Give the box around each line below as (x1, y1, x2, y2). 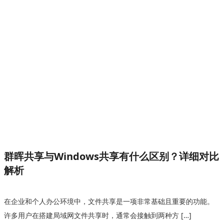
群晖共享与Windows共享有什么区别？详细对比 (4, 149, 219, 163)
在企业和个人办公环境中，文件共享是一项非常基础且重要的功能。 (4, 196, 214, 206)
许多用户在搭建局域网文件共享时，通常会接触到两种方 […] (4, 210, 191, 220)
